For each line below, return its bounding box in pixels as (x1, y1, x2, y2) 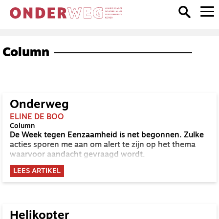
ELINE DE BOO (10, 113, 64, 121)
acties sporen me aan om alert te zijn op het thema (10, 141, 196, 149)
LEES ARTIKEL (13, 168, 61, 175)
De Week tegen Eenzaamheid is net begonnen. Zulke (10, 131, 204, 139)
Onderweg (10, 99, 69, 111)
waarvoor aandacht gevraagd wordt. (10, 151, 145, 159)
